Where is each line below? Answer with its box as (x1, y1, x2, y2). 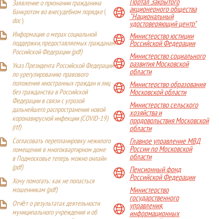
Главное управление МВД (130, 135, 200, 146)
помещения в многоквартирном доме (12, 145, 107, 155)
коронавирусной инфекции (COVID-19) (12, 114, 108, 124)
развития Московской (130, 58, 189, 68)
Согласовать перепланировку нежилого (12, 136, 110, 146)
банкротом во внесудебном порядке (12, 7, 104, 17)
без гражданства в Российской (12, 88, 88, 97)
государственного (130, 192, 179, 202)
